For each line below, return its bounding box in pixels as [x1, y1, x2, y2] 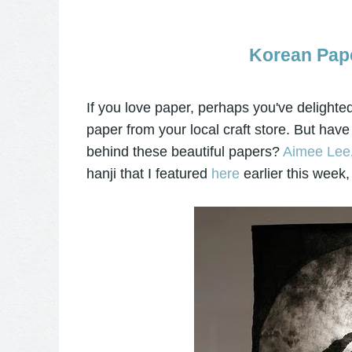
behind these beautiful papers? [86, 144, 283, 160]
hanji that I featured [86, 166, 211, 182]
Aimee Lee [282, 144, 350, 160]
